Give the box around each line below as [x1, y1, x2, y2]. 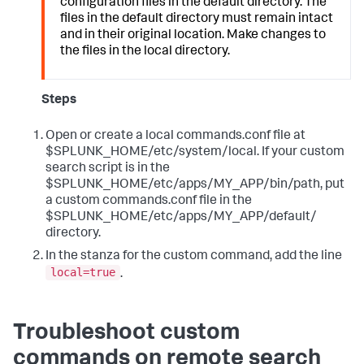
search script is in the [45, 162, 170, 175]
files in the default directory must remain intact [60, 13, 334, 27]
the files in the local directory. [60, 45, 231, 59]
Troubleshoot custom [13, 323, 240, 346]
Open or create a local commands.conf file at [45, 129, 305, 143]
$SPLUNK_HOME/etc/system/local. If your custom [45, 145, 344, 159]
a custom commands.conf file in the [45, 194, 252, 208]
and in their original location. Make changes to [60, 29, 327, 43]
